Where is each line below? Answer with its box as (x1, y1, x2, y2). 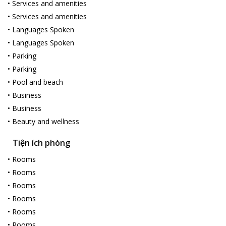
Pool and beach (12, 77, 63, 87)
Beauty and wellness (12, 117, 79, 126)
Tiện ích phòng (13, 137, 70, 148)
